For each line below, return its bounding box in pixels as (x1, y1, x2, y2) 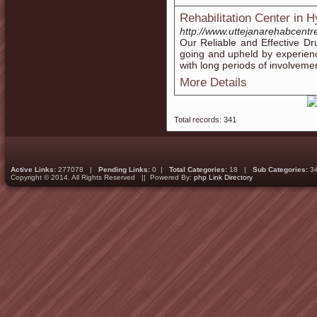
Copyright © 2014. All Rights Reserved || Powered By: (11, 173, 194, 181)
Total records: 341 (174, 115, 236, 124)
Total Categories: (169, 166, 227, 173)
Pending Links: (98, 166, 150, 173)
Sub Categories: (253, 166, 308, 173)
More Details (180, 76, 247, 89)
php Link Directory (194, 173, 253, 181)
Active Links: (11, 166, 56, 173)
